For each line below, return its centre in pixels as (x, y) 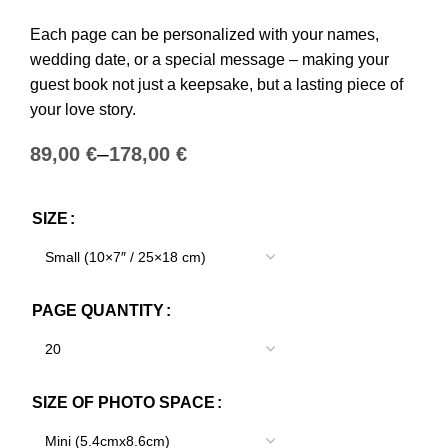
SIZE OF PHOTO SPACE (123, 402)
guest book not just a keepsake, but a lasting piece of (216, 84)
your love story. (83, 109)
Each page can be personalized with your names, (204, 34)
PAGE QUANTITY (98, 310)
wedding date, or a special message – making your (209, 59)
